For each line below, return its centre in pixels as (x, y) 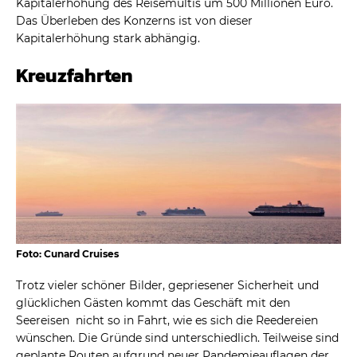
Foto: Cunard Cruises (67, 253)
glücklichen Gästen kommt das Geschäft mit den (153, 302)
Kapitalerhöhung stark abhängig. (108, 38)
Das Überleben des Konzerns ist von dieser (134, 20)
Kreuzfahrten (75, 75)
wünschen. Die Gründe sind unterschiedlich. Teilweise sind (177, 337)
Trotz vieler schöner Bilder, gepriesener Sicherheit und (167, 285)
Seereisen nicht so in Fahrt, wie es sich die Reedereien (167, 320)
